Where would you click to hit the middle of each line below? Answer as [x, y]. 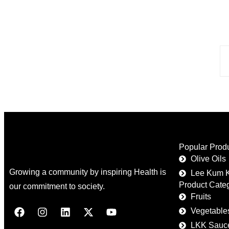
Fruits [201, 197]
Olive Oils [208, 159]
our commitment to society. [57, 187]
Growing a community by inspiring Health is [88, 172]
